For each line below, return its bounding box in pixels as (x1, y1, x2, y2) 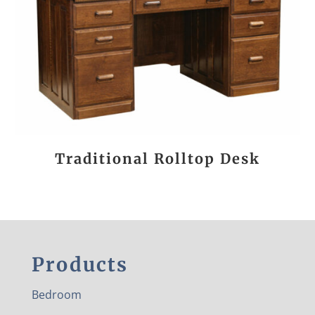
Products (31, 252, 128, 277)
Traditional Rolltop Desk (55, 149, 260, 167)
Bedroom (31, 287, 82, 303)
